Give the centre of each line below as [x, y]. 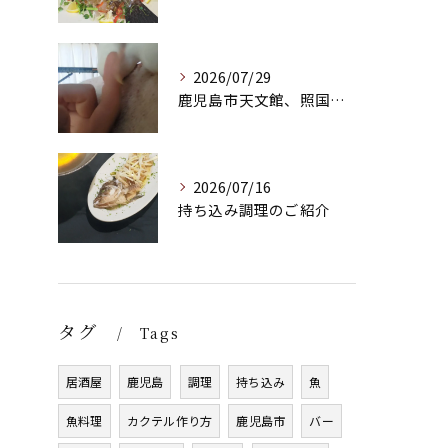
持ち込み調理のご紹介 [254, 209]
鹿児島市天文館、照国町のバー [337, 99]
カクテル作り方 [169, 420]
